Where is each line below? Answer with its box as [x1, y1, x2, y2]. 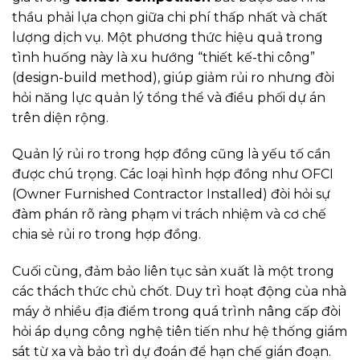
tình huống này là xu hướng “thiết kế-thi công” [12, 49, 315, 65]
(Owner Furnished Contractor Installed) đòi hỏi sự [12, 186, 330, 202]
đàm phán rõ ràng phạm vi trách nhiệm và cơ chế [12, 207, 326, 223]
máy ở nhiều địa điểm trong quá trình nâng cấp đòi [12, 304, 341, 320]
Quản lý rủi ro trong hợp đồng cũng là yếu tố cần [12, 146, 330, 162]
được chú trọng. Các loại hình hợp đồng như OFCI [12, 166, 333, 182]
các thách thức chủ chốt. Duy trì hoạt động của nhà [12, 284, 346, 300]
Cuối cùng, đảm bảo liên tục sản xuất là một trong [12, 264, 334, 280]
